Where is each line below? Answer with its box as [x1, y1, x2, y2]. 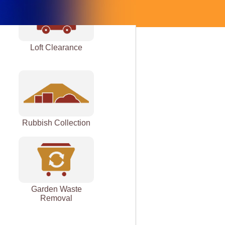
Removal [40, 193, 72, 202]
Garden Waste [31, 184, 82, 193]
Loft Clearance [30, 43, 82, 52]
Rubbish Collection [22, 118, 90, 127]
